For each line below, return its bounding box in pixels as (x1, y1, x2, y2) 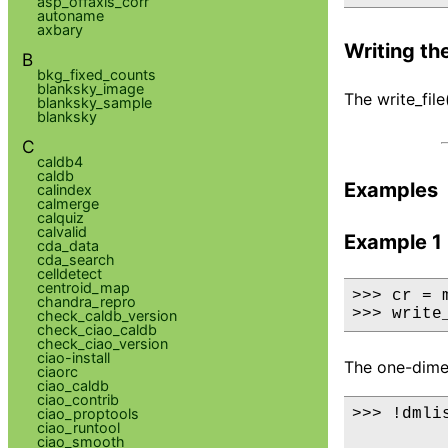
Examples (344, 177, 438, 202)
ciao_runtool (36, 418, 120, 436)
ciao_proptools (36, 404, 139, 422)
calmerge (36, 194, 99, 212)
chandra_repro (36, 292, 136, 310)
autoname (36, 6, 104, 24)
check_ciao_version (36, 334, 168, 352)
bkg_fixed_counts (36, 65, 156, 83)
